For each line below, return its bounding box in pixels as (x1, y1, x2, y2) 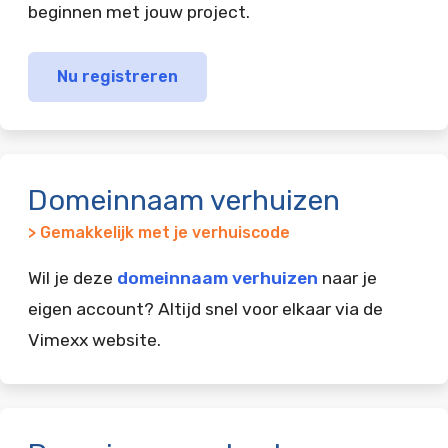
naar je (318, 267, 377, 288)
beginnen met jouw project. (28, 2, 250, 22)
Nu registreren (56, 66, 178, 86)
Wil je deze (28, 267, 117, 288)
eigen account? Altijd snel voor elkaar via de (28, 298, 383, 319)
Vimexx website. (28, 329, 161, 350)
